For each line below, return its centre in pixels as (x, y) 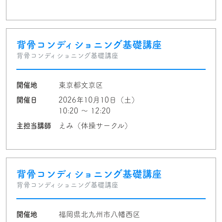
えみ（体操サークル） (95, 126)
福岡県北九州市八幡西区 (99, 214)
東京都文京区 (81, 85)
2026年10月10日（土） (99, 100)
